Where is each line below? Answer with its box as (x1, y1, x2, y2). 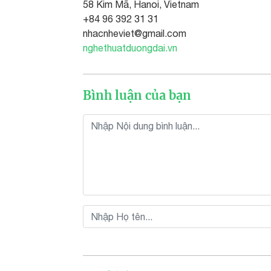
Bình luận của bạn (83, 88, 191, 103)
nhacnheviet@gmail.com (83, 28, 186, 39)
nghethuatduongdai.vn (83, 42, 177, 53)
